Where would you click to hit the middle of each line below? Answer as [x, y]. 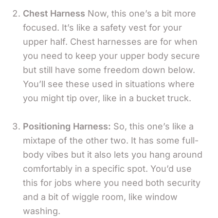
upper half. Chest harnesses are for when [110, 41]
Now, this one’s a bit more [141, 13]
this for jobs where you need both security [112, 182]
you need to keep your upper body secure [111, 55]
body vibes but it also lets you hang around [113, 154]
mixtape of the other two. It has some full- [111, 140]
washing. [42, 211]
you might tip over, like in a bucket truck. [107, 98]
